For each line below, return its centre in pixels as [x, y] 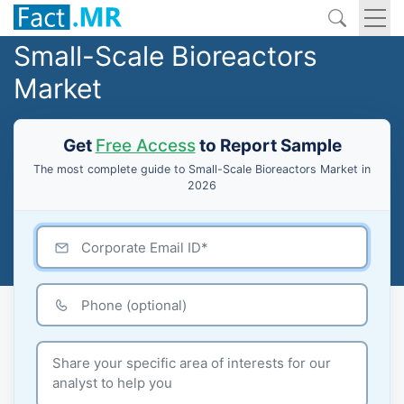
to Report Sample [268, 146]
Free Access [145, 146]
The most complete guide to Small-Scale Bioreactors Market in [202, 169]
